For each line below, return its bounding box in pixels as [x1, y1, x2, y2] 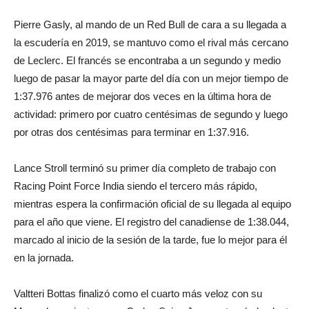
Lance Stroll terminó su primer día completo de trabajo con [14, 162, 276, 174]
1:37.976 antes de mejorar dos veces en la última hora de [14, 90, 271, 102]
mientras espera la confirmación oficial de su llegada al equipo [14, 198, 291, 210]
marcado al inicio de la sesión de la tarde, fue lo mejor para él [14, 234, 287, 246]
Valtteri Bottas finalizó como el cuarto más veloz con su [14, 288, 262, 299]
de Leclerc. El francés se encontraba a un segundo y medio [14, 54, 281, 66]
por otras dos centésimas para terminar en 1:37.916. [14, 126, 249, 138]
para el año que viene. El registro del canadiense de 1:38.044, [14, 216, 289, 228]
